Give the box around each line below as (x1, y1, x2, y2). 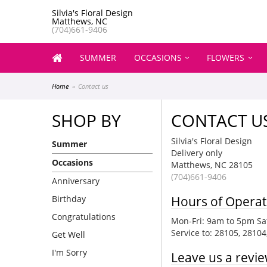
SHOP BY (52, 109, 121, 132)
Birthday (52, 193, 86, 204)
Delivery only (171, 147, 222, 159)
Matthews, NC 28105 (171, 159, 253, 170)
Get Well (52, 229, 85, 240)
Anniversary (52, 175, 100, 187)
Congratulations (52, 211, 116, 222)
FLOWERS (207, 52, 245, 63)
